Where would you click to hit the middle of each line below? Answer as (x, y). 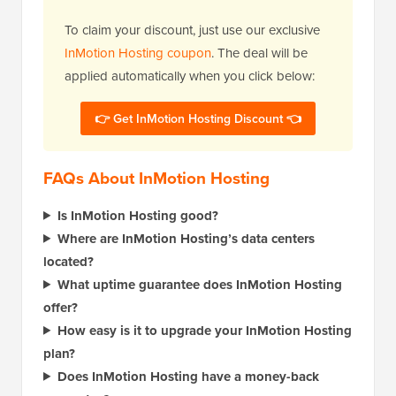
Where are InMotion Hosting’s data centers (186, 238)
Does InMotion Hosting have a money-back (188, 376)
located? (69, 261)
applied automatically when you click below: (190, 75)
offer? (61, 307)
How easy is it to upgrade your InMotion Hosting (204, 330)
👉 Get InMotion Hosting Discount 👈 (198, 118)
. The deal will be (259, 52)
